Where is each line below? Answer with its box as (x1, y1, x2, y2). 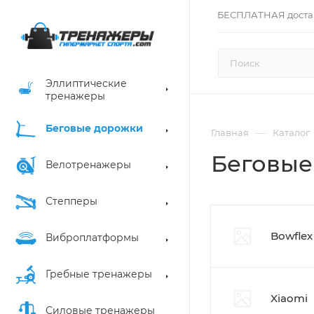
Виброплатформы (46, 231, 139, 244)
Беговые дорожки (46, 122, 143, 135)
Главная (211, 127, 249, 138)
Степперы (46, 195, 97, 207)
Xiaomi (271, 292, 308, 305)
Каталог (273, 127, 310, 138)
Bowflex (271, 229, 313, 243)
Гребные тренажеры (46, 268, 152, 280)
